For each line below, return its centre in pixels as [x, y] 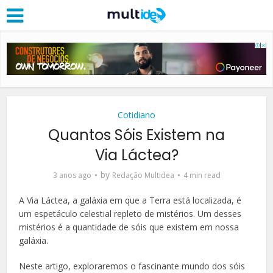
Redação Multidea [143, 175]
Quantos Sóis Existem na [136, 135]
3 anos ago [72, 175]
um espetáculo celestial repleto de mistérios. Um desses [130, 213]
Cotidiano [136, 115]
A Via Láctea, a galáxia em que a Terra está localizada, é [130, 200]
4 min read [202, 175]
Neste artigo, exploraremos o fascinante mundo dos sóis [132, 266]
